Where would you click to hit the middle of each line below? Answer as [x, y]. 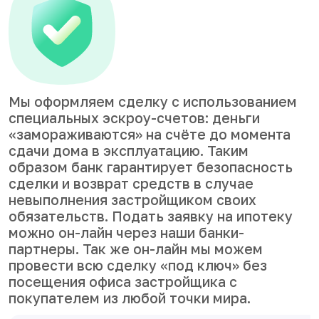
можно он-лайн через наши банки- [126, 232]
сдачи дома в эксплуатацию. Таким [129, 151]
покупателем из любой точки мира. [130, 298]
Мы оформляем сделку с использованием [153, 101]
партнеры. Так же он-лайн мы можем [136, 249]
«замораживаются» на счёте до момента [150, 134]
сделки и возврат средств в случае [131, 183]
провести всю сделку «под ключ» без [138, 265]
